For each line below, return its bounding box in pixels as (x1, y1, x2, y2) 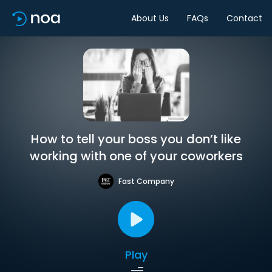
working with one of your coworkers (29, 148, 243, 165)
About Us (131, 12, 169, 24)
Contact (226, 12, 262, 24)
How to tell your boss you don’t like (31, 131, 241, 148)
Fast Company (118, 175, 174, 186)
